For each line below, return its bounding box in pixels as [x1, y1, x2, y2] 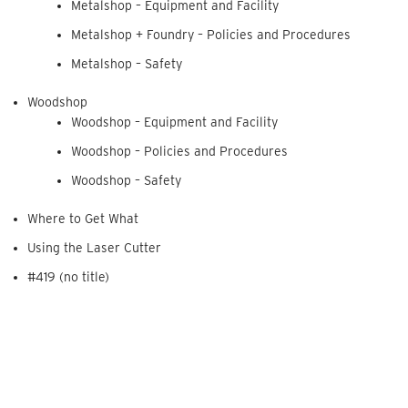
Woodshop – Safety [70, 173, 181, 189]
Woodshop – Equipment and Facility [70, 115, 278, 130]
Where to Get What [27, 211, 139, 227]
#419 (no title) [27, 270, 110, 285]
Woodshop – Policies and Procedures [70, 144, 288, 159]
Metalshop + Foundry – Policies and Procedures [70, 27, 351, 43]
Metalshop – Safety [70, 56, 182, 72]
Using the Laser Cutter [27, 240, 162, 256]
